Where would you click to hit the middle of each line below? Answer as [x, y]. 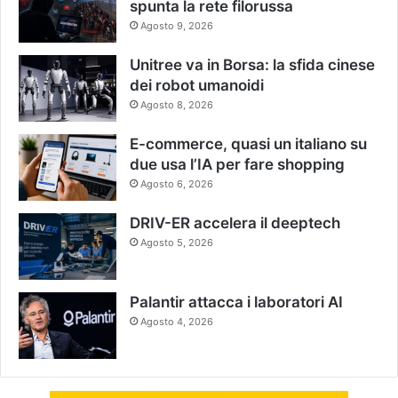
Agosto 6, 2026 [177, 184]
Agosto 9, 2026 [177, 26]
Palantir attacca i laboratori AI [236, 302]
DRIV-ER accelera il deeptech [235, 223]
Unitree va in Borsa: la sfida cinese [252, 65]
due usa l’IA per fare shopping [237, 165]
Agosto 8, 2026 [177, 105]
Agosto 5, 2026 [177, 243]
